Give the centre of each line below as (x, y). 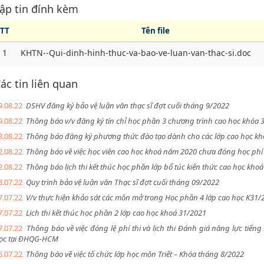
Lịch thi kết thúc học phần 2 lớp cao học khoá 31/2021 (116, 213)
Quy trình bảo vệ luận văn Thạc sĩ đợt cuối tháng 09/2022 (122, 182)
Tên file (155, 31)
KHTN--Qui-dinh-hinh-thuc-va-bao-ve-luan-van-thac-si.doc (136, 53)
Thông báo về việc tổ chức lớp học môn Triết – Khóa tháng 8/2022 (135, 254)
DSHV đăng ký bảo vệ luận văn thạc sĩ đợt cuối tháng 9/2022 (127, 105)
